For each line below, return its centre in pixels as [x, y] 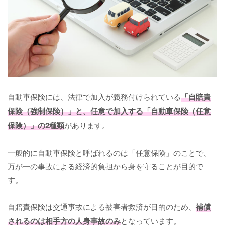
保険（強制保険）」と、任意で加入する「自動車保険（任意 [109, 111]
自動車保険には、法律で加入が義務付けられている [94, 96]
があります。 [87, 125]
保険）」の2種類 [36, 125]
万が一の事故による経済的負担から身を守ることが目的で [105, 166]
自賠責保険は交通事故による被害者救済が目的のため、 [102, 206]
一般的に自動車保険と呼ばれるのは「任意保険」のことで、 [109, 152]
